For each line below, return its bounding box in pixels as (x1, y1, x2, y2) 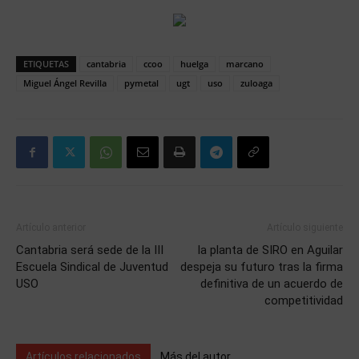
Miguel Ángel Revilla (23, 77, 107, 89)
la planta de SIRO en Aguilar (198, 243, 343, 257)
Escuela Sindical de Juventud (16, 260, 168, 274)
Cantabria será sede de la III (16, 243, 163, 257)
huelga (180, 58, 208, 70)
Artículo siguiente (267, 222, 343, 233)
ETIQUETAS (23, 58, 69, 70)
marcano (226, 58, 264, 70)
